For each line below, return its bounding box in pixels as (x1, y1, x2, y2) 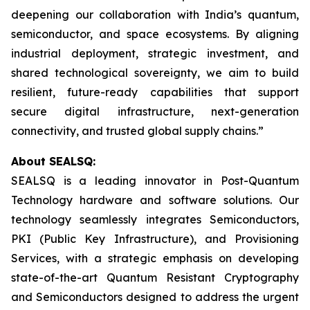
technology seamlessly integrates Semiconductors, (11, 212, 299, 226)
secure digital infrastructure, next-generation (11, 104, 299, 118)
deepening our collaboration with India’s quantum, (11, 8, 299, 21)
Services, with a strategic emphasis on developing (11, 251, 299, 265)
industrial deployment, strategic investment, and (11, 46, 299, 60)
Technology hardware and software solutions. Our (11, 193, 299, 207)
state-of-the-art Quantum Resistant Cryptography (11, 271, 299, 284)
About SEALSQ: (11, 154, 95, 168)
